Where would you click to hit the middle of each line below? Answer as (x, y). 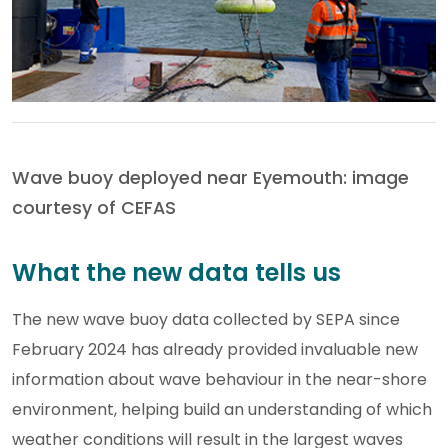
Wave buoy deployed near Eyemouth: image (210, 177)
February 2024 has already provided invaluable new (215, 349)
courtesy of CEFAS (94, 207)
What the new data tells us (176, 272)
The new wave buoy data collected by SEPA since (206, 319)
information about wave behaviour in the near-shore (219, 379)
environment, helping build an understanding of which (222, 409)
